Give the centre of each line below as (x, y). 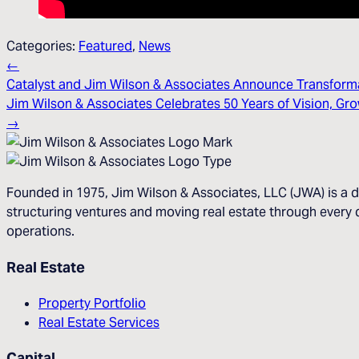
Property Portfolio (92, 303)
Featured (105, 45)
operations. (40, 231)
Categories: (42, 45)
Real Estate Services (99, 322)
